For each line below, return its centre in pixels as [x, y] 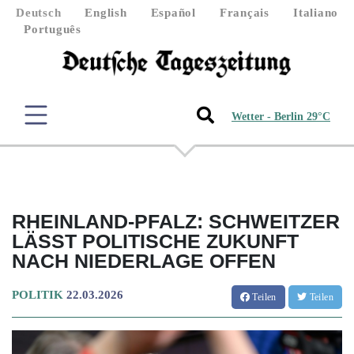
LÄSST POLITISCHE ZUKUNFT [155, 241]
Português [53, 29]
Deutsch [39, 13]
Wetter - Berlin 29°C [281, 117]
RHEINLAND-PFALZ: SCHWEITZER [176, 221]
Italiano [316, 13]
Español [173, 13]
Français [244, 13]
